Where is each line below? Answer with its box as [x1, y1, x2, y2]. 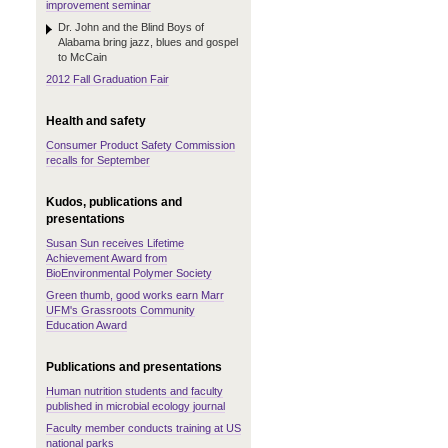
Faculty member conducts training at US [46, 422, 241, 434]
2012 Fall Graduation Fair [46, 73, 169, 85]
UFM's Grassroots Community [46, 304, 195, 316]
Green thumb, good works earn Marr [46, 289, 224, 301]
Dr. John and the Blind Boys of [58, 21, 204, 33]
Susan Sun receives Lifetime [46, 237, 184, 249]
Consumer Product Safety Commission [46, 139, 235, 151]
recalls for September [46, 154, 150, 166]
